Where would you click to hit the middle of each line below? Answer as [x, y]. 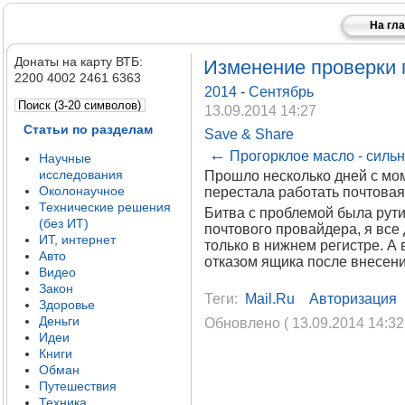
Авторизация [353, 299]
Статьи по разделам [88, 129]
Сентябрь [281, 92]
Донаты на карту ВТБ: [79, 61]
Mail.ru [269, 299]
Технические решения [105, 207]
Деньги [59, 321]
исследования [81, 174]
